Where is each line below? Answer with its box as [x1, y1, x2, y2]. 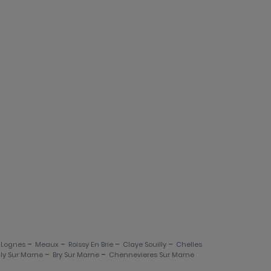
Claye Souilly [123, 240, 166, 250]
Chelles [176, 240, 202, 250]
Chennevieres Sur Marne [109, 250, 194, 260]
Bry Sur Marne [53, 250, 99, 260]
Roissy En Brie [68, 240, 113, 250]
